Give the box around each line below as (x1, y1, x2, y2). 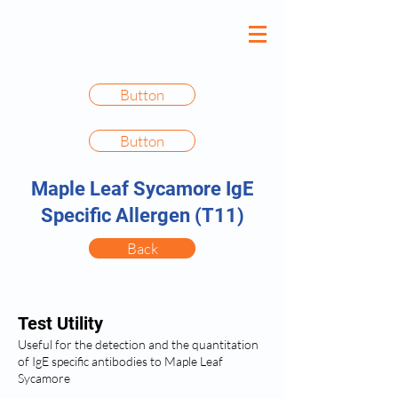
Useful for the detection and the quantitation (18, 337, 259, 352)
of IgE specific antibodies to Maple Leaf (18, 354, 223, 369)
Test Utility (18, 313, 103, 334)
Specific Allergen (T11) (40, 204, 244, 227)
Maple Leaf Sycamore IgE (31, 178, 253, 200)
